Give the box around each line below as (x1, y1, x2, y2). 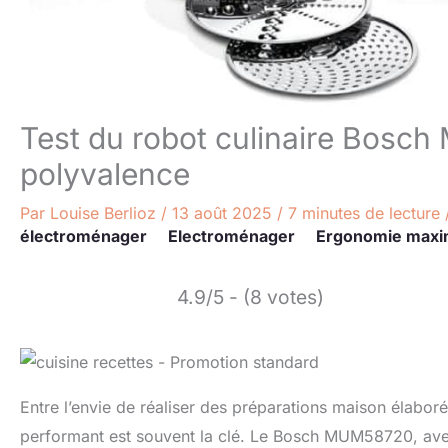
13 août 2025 (172, 202, 277, 223)
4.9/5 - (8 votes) (177, 284, 324, 309)
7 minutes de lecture (288, 202, 440, 223)
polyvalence (20, 155, 190, 192)
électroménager (20, 225, 147, 246)
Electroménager (168, 225, 295, 246)
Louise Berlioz (50, 202, 161, 223)
